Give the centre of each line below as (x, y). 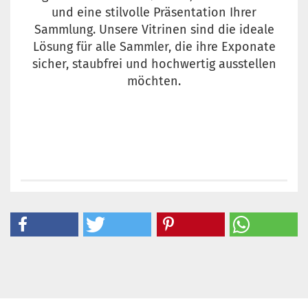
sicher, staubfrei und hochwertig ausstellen (154, 64)
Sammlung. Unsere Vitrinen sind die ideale (154, 30)
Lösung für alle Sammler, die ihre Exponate (154, 47)
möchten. (154, 81)
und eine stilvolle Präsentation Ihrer (154, 13)
